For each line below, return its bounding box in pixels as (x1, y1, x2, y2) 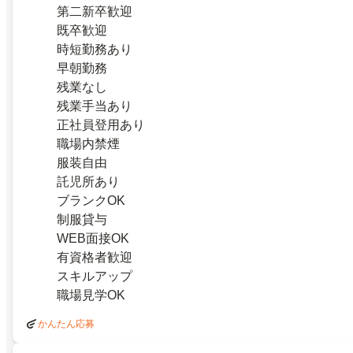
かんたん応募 (38, 318, 95, 330)
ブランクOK (57, 194, 125, 208)
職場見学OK (57, 288, 125, 303)
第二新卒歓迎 (57, 5, 132, 19)
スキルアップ (57, 269, 132, 284)
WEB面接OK (57, 232, 129, 246)
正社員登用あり (57, 118, 145, 132)
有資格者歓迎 (57, 251, 132, 265)
